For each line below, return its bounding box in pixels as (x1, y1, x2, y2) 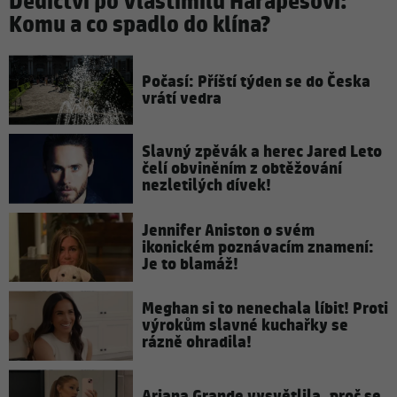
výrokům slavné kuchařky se (142, 315, 348, 338)
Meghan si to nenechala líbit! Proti (142, 298, 388, 321)
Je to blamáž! (142, 253, 238, 276)
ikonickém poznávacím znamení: (142, 236, 374, 259)
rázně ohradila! (142, 331, 252, 354)
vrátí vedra (142, 87, 222, 110)
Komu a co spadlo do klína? (9, 11, 270, 41)
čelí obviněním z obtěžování (142, 157, 342, 180)
